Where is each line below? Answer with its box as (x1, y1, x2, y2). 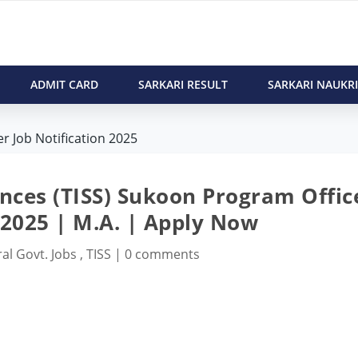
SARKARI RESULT (137, 76, 228, 92)
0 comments (124, 245, 200, 263)
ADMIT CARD (30, 76, 98, 92)
